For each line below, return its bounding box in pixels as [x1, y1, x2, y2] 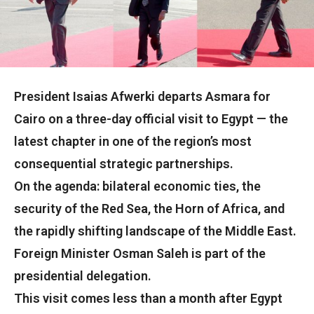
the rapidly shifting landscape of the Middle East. [14, 224, 296, 239]
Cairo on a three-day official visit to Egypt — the [14, 111, 288, 127]
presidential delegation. [14, 268, 151, 284]
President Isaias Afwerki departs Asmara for [14, 89, 271, 104]
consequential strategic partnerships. [14, 156, 233, 172]
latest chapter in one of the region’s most [14, 134, 252, 149]
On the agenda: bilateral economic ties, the [14, 179, 261, 194]
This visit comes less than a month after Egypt [14, 291, 282, 306]
